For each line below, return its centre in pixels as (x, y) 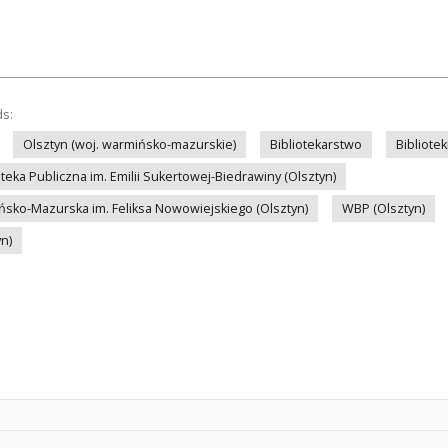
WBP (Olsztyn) (383, 208)
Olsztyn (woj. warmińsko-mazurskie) (129, 144)
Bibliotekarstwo (316, 144)
